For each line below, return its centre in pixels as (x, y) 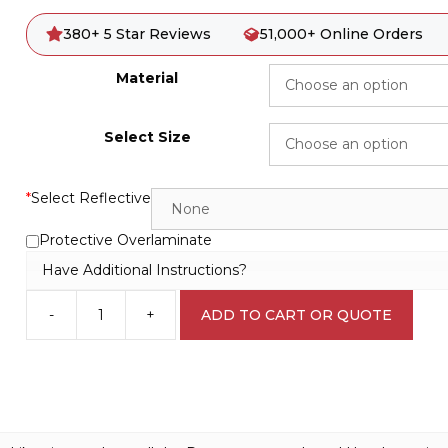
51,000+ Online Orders (341, 34)
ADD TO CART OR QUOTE (296, 314)
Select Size (147, 137)
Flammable (64, 323)
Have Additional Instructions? (144, 269)
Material (147, 78)
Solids (44, 344)
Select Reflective (90, 198)
